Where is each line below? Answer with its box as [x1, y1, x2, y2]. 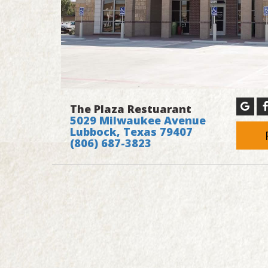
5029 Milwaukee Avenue [70, 112, 206, 127]
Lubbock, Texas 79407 [70, 124, 193, 139]
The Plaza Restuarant [70, 101, 191, 116]
